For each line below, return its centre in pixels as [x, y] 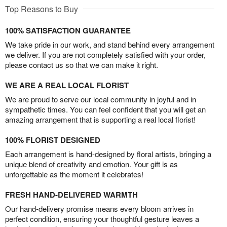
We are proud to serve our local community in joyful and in [101, 99]
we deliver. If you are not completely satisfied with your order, [105, 55]
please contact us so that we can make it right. [82, 65]
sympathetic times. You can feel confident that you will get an [105, 109]
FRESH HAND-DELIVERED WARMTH [71, 195]
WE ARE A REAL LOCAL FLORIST [67, 85]
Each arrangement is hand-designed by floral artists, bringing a [108, 154]
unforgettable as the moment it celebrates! [74, 174]
